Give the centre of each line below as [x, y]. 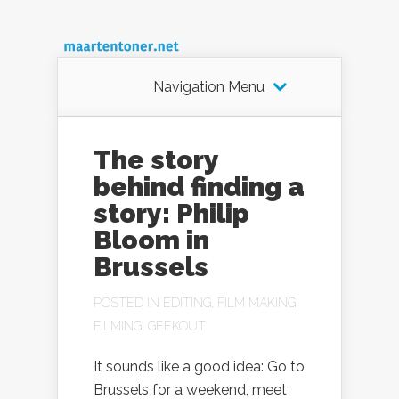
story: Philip [171, 213]
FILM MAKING [256, 303]
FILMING [118, 326]
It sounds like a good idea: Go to [199, 366]
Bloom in [151, 240]
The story [156, 160]
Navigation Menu [208, 87]
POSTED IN [128, 303]
